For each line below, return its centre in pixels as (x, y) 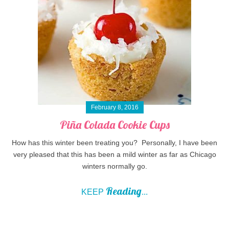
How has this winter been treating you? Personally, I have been (114, 142)
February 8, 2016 (114, 107)
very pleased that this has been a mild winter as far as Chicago (114, 154)
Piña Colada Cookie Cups (114, 124)
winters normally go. (114, 166)
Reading (124, 191)
